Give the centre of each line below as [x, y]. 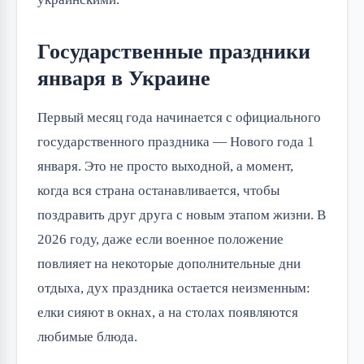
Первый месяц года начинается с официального [179, 118]
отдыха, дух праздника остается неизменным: [174, 288]
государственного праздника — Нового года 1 [176, 142]
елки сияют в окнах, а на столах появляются [168, 313]
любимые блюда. [87, 337]
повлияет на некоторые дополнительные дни [169, 264]
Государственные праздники [174, 52]
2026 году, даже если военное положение [160, 240]
